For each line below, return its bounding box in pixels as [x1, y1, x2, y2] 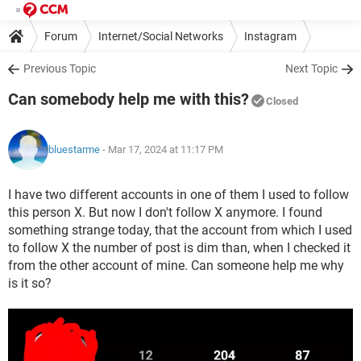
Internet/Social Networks [98, 29, 223, 43]
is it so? [8, 276, 52, 291]
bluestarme [48, 143, 100, 156]
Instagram [244, 29, 297, 43]
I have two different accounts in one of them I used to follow [8, 187, 349, 202]
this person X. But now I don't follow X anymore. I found [8, 205, 322, 220]
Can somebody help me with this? [8, 89, 249, 109]
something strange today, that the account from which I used [8, 222, 352, 238]
